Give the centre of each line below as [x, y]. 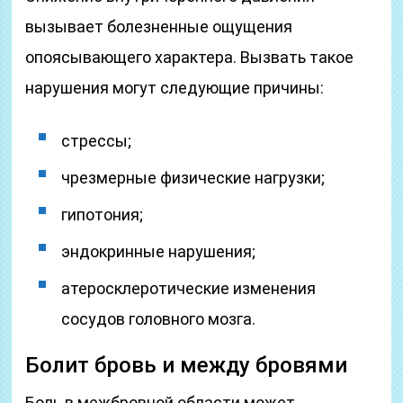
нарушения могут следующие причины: [175, 88]
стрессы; [97, 141]
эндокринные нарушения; [159, 251]
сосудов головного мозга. [159, 319]
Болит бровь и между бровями [187, 365]
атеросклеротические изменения [189, 288]
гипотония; [103, 215]
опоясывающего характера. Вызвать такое [190, 57]
